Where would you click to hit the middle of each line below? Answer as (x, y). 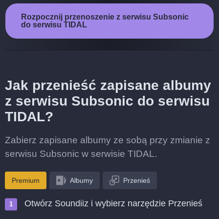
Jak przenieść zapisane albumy (108, 85)
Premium (26, 180)
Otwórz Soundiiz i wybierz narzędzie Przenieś (113, 203)
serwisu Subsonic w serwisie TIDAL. (81, 154)
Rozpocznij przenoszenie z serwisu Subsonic (105, 17)
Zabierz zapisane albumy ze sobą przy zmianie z (108, 140)
